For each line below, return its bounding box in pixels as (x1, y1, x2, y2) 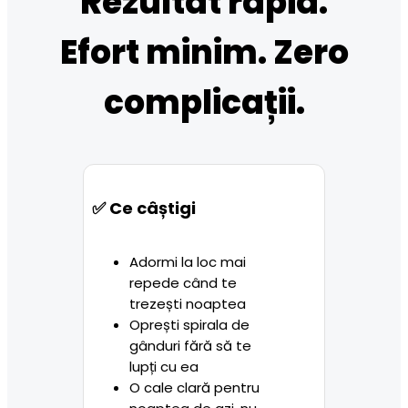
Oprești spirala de (128, 314, 250, 334)
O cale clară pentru (128, 377, 260, 397)
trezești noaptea (128, 293, 246, 313)
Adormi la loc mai (128, 251, 246, 271)
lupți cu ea (128, 356, 199, 376)
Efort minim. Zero (59, 29, 349, 76)
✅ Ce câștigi (91, 196, 196, 219)
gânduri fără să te (128, 335, 251, 355)
